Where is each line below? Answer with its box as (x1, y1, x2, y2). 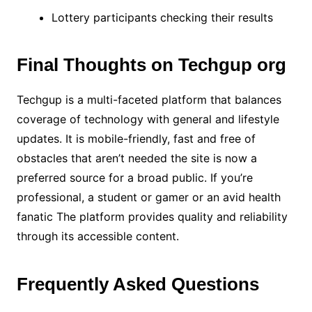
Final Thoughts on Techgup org (16, 54, 286, 75)
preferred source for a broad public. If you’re (16, 171, 253, 185)
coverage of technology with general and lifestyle (16, 112, 279, 126)
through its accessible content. (16, 229, 179, 243)
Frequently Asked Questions (16, 274, 259, 295)
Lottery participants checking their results (51, 10, 273, 24)
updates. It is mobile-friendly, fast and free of (16, 132, 256, 146)
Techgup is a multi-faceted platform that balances (16, 93, 281, 107)
